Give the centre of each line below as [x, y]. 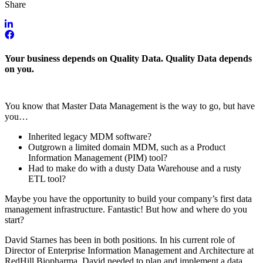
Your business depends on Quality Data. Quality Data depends [128, 58]
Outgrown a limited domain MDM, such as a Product [127, 147]
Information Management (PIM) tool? [98, 157]
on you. [19, 69]
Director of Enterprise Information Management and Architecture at [129, 250]
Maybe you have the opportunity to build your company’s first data [128, 198]
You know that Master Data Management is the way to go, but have [130, 106]
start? [14, 220]
